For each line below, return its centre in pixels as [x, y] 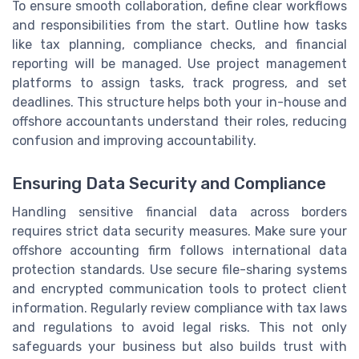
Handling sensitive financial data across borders [179, 212]
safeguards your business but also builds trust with [179, 347]
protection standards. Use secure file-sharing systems [179, 270]
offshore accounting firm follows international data [179, 251]
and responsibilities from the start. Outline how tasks [179, 26]
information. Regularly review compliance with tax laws [179, 309]
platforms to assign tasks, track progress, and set [179, 83]
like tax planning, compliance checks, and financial [179, 45]
